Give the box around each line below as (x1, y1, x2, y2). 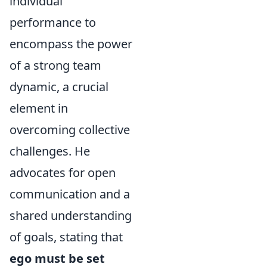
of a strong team (10, 57, 101, 73)
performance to (10, 14, 96, 30)
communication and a (10, 186, 130, 202)
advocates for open (10, 164, 116, 181)
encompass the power (10, 36, 132, 52)
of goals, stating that (10, 229, 123, 245)
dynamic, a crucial (10, 79, 108, 95)
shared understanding (10, 207, 132, 223)
